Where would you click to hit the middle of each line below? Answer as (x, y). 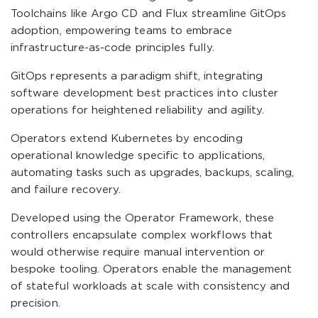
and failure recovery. (66, 190)
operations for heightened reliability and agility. (138, 110)
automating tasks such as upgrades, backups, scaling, (153, 173)
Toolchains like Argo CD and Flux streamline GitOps (149, 14)
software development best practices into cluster (145, 93)
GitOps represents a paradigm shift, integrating (137, 76)
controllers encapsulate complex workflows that (142, 235)
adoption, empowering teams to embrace (122, 31)
